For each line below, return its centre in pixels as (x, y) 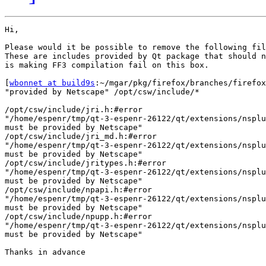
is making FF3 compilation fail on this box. (107, 65)
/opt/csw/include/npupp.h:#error (81, 217)
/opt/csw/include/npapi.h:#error (81, 190)
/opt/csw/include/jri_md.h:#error (83, 137)
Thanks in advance (45, 252)
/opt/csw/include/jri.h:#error (76, 110)
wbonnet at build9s (52, 83)
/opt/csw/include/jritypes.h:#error (88, 163)
